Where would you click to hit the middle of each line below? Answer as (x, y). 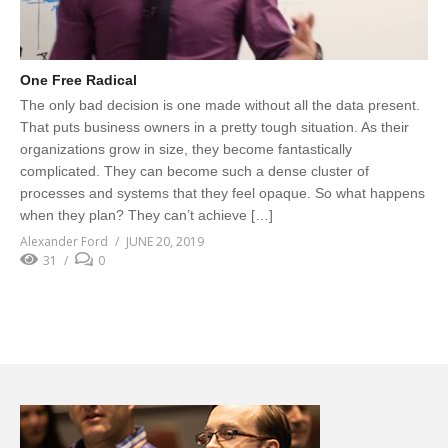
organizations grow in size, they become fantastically (186, 149)
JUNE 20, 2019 (165, 242)
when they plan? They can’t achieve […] (146, 215)
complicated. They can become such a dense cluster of (194, 171)
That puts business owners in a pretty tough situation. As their (214, 127)
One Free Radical (78, 80)
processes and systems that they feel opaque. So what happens (222, 193)
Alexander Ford (64, 242)
